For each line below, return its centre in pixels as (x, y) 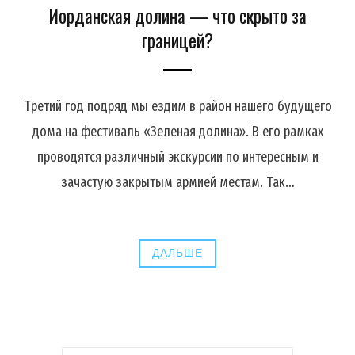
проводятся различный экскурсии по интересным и (177, 157)
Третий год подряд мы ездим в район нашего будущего (177, 107)
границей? (177, 41)
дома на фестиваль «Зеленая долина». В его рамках (177, 132)
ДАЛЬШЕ (177, 254)
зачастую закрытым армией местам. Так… (177, 183)
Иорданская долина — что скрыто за (177, 16)
